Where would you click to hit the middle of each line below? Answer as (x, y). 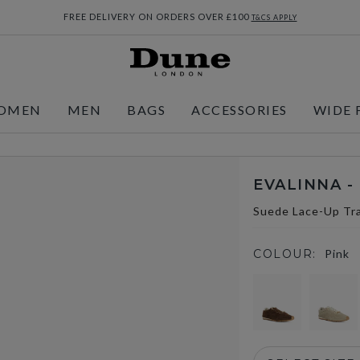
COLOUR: (285, 254)
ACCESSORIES (239, 110)
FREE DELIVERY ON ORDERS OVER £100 (157, 16)
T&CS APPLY (274, 17)
